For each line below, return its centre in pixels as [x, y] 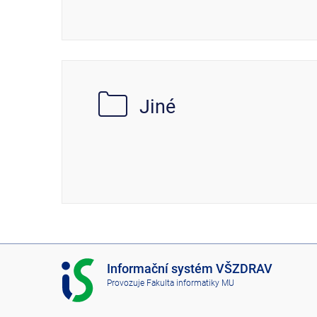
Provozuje [126, 283]
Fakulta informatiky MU [190, 283]
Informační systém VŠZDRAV [189, 268]
